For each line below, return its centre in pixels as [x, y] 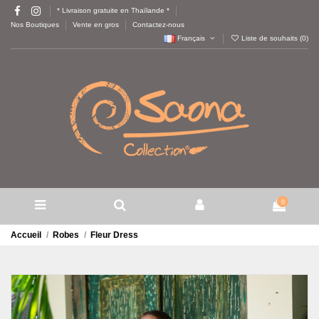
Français [192, 38]
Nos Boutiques [36, 24]
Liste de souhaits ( [271, 38]
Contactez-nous [158, 24]
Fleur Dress [115, 235]
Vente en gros [97, 24]
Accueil [26, 235]
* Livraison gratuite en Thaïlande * [113, 10]
